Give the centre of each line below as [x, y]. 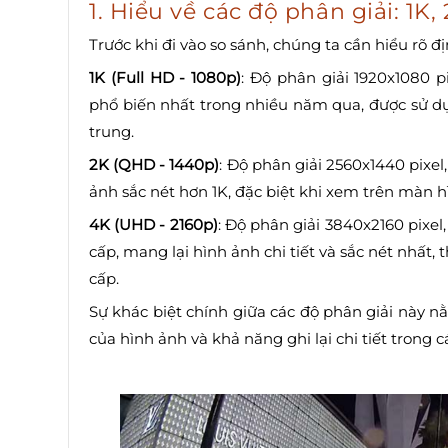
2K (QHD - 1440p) [154, 165]
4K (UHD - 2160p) [153, 225]
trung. [111, 132]
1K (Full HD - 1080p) [165, 78]
